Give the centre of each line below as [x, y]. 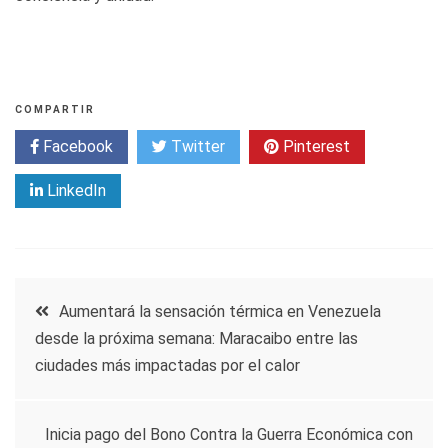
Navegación [99, 303]
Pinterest [314, 146]
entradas [78, 411]
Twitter [196, 146]
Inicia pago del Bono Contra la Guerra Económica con [229, 434]
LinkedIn [74, 190]
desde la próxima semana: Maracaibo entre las [196, 338]
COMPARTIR [55, 109]
